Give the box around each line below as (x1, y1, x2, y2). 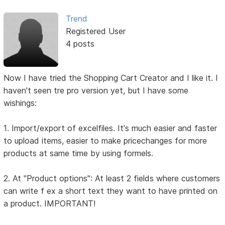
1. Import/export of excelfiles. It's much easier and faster (4, 123, 217, 134)
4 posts (65, 39, 94, 49)
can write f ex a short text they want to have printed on (4, 186, 218, 196)
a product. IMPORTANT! (4, 198, 96, 209)
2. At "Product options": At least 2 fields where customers (4, 173, 220, 184)
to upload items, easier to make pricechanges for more (4, 136, 207, 146)
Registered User (65, 26, 126, 37)
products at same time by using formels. (4, 148, 154, 159)
